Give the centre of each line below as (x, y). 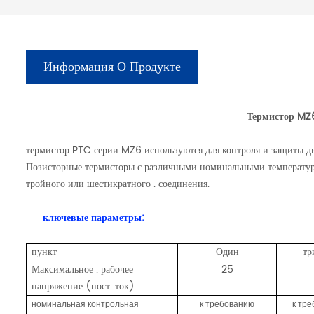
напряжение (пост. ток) (83, 286)
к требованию (227, 304)
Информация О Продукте (112, 67)
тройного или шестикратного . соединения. (118, 184)
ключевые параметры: (94, 217)
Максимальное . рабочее (83, 269)
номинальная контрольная (86, 304)
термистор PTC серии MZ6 (84, 150)
